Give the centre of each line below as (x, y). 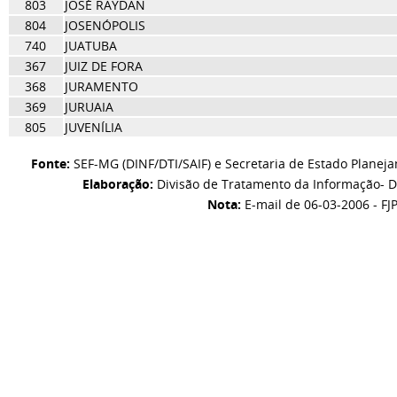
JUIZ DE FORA (103, 66)
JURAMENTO (101, 86)
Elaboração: (117, 184)
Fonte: (51, 163)
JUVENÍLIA (93, 127)
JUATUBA (90, 46)
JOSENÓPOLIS (105, 25)
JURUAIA (89, 107)
